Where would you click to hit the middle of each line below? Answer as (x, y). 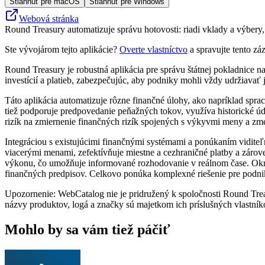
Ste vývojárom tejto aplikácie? (62, 49)
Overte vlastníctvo (153, 49)
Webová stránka (49, 18)
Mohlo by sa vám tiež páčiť (88, 229)
